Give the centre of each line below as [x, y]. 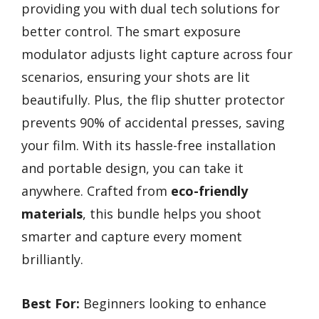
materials [52, 213]
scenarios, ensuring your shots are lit [136, 77]
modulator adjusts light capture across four [157, 54]
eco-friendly [209, 190]
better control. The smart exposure [131, 31]
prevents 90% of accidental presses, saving [153, 122]
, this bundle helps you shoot [172, 213]
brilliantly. [52, 259]
